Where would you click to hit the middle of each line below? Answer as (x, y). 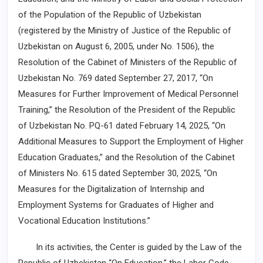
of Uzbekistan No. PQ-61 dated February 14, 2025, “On (122, 126)
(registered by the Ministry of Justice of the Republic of (125, 31)
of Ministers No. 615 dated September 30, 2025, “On (118, 173)
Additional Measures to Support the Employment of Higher (131, 141)
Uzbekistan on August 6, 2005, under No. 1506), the (116, 46)
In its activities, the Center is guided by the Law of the (130, 247)
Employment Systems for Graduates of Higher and (116, 205)
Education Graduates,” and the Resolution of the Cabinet (127, 157)
